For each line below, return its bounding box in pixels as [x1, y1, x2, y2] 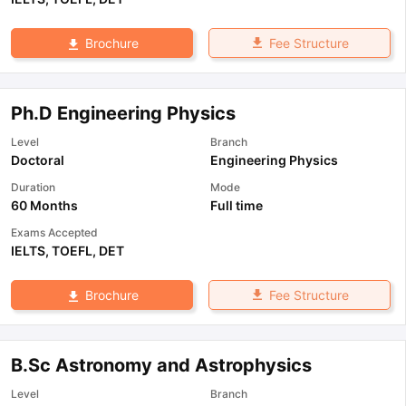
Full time [210, 198, 263, 213]
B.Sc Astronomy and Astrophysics [11, 354, 312, 377]
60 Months [11, 198, 78, 213]
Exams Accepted [11, 226, 98, 239]
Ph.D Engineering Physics [11, 102, 236, 124]
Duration [11, 180, 55, 194]
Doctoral [11, 152, 64, 168]
